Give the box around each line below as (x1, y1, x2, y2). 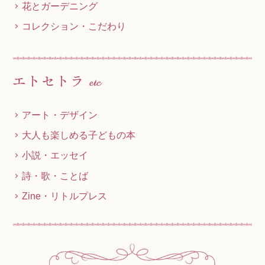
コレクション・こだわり (22, 21, 127, 31)
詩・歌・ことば (22, 170, 89, 181)
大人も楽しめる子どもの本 (22, 130, 136, 141)
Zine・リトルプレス (22, 190, 108, 201)
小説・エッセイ (22, 150, 89, 161)
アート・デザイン (22, 109, 98, 121)
